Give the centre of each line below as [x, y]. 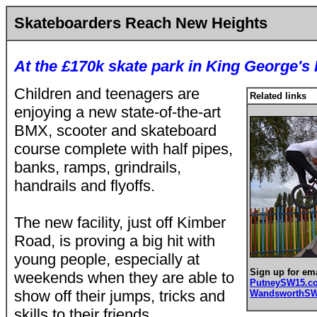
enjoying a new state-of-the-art [117, 112]
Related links [278, 96]
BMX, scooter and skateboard [115, 131]
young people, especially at [107, 259]
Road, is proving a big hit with [115, 241]
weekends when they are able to [124, 278]
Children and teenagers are [107, 94]
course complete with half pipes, [123, 149]
